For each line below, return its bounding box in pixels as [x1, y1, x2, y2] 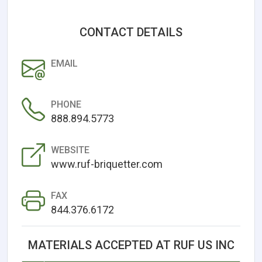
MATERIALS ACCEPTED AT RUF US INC [27, 237, 235, 252]
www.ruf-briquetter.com [51, 157, 163, 170]
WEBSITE [51, 144, 89, 156]
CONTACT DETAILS [80, 25, 182, 39]
